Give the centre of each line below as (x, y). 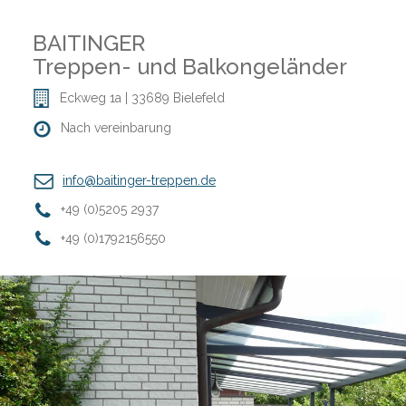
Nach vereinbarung (116, 128)
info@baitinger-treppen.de (139, 180)
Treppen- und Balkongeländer (190, 67)
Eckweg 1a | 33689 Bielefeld (142, 98)
